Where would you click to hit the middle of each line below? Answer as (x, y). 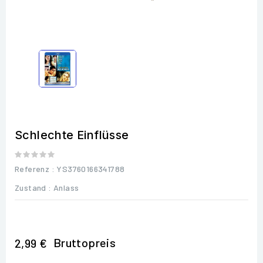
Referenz (32, 168)
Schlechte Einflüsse (72, 135)
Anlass (66, 187)
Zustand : (33, 187)
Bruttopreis (85, 242)
